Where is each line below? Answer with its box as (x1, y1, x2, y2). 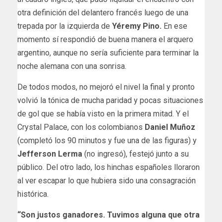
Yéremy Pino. (112, 21, 164, 31)
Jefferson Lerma (17, 149, 82, 159)
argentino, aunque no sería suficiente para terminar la (17, 48, 199, 57)
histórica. (17, 189, 49, 199)
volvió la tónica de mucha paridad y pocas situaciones (17, 95, 203, 105)
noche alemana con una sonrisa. (17, 61, 126, 71)
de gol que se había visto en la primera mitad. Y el (17, 109, 189, 118)
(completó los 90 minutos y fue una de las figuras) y (17, 135, 197, 145)
